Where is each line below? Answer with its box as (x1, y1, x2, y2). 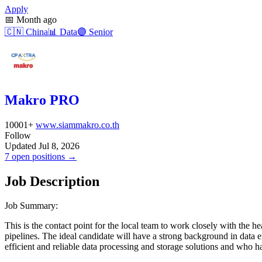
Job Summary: (5, 201, 58, 211)
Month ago (14, 14, 57, 25)
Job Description (5, 173, 99, 189)
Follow (5, 130, 31, 140)
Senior (87, 26, 113, 37)
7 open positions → (5, 151, 77, 161)
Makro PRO (5, 92, 80, 108)
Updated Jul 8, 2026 (5, 140, 80, 151)
